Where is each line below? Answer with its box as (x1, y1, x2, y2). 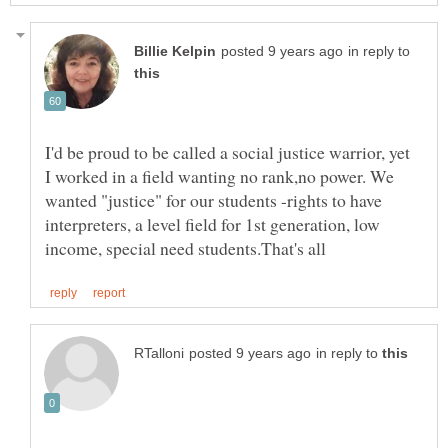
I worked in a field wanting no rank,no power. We (45, 163, 394, 188)
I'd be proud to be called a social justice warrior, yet (45, 139, 410, 164)
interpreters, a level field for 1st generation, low (45, 211, 380, 236)
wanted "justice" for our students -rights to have (45, 187, 382, 212)
